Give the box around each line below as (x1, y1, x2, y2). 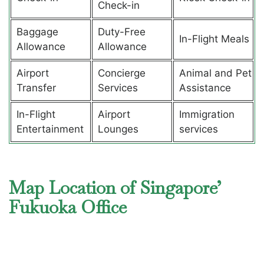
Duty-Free (97, 26, 146, 38)
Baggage (16, 26, 58, 38)
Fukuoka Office (9, 195, 127, 219)
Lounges (97, 123, 138, 136)
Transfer (16, 82, 56, 94)
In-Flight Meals (179, 33, 252, 45)
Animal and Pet (179, 67, 252, 80)
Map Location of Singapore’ (9, 176, 222, 199)
